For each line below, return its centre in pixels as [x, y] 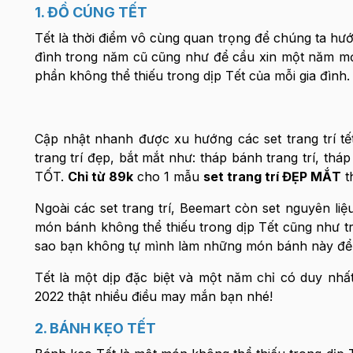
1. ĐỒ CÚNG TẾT [91, 12]
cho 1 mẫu [168, 176]
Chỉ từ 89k [100, 176]
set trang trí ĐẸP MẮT [272, 176]
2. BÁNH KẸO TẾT [95, 328]
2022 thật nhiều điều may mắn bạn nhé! [153, 296]
